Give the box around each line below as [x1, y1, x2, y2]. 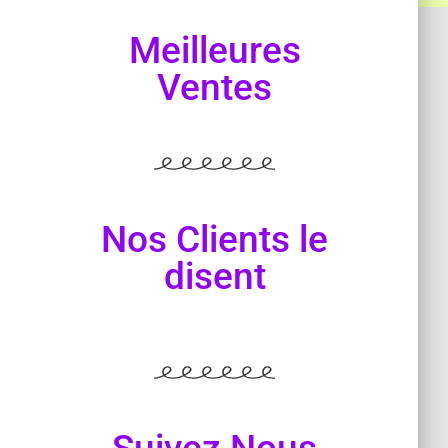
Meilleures [128, 28, 301, 72]
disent [163, 254, 266, 298]
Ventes [157, 65, 273, 109]
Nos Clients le [101, 217, 329, 261]
